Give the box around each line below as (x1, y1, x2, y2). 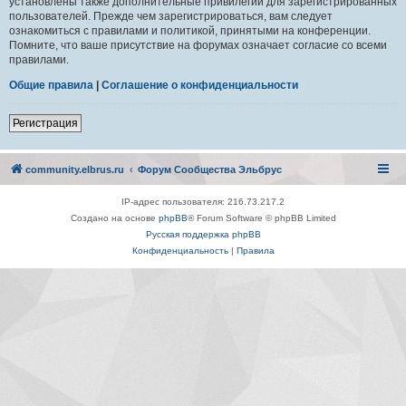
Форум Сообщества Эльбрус (138, 163, 282, 175)
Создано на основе (70, 212, 159, 223)
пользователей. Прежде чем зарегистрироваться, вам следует (9, 9, 333, 23)
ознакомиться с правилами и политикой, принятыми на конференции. (9, 24, 371, 37)
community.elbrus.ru (25, 163, 124, 175)
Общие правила (9, 78, 93, 92)
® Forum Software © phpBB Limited (187, 212, 336, 223)
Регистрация (13, 116, 78, 130)
